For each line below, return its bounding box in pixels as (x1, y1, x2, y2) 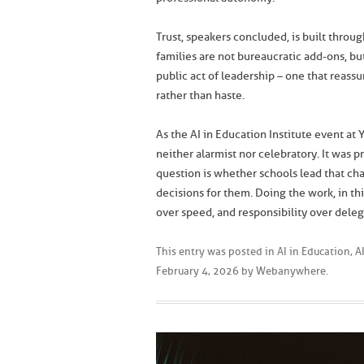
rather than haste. (156, 89, 245, 102)
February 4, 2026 (156, 265, 239, 277)
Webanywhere (256, 265, 326, 277)
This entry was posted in (156, 245, 277, 258)
